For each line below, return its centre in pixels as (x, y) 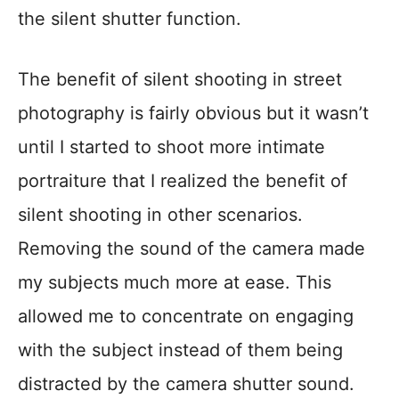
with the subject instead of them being (180, 350)
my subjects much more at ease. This (175, 283)
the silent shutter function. (130, 19)
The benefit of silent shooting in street (180, 80)
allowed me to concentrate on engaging (186, 317)
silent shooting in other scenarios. (160, 215)
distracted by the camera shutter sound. (186, 384)
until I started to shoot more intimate (171, 147)
